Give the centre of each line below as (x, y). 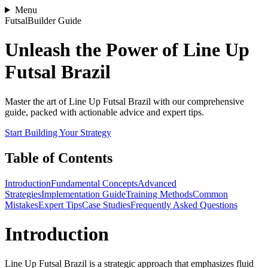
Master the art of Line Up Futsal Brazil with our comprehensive (124, 101)
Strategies (23, 194)
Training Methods (159, 194)
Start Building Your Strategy (58, 132)
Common (210, 194)
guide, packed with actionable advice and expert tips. (104, 112)
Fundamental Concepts (94, 183)
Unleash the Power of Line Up (127, 50)
